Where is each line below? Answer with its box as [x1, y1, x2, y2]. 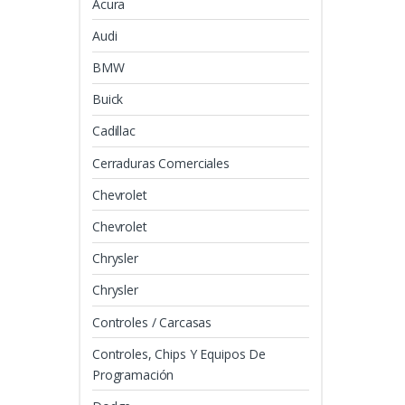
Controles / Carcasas [92, 313, 212, 331]
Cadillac [92, 122, 136, 140]
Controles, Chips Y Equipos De [92, 344, 266, 363]
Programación [92, 365, 174, 383]
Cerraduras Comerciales [92, 154, 230, 172]
